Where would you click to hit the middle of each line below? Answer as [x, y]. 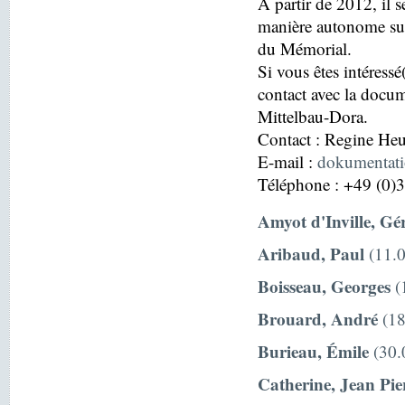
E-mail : [287, 162]
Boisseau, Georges [324, 286]
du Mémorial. [305, 49]
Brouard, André [318, 319]
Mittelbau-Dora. [313, 117]
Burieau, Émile [313, 351]
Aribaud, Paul [311, 254]
